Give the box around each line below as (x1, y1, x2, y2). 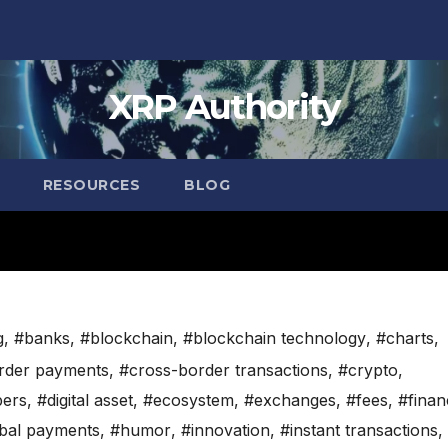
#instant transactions (280, 420, 438, 441)
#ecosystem (143, 390, 234, 411)
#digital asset (37, 390, 133, 411)
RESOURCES (42, 176, 140, 194)
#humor (110, 420, 171, 441)
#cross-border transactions (119, 360, 328, 381)
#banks (14, 328, 70, 349)
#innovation (181, 420, 270, 441)
